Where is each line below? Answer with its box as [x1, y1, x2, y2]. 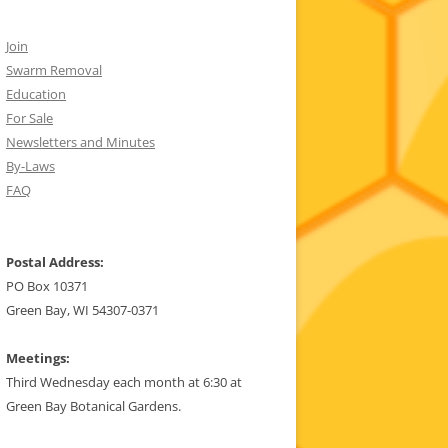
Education [6, 85, 66, 104]
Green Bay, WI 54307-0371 [6, 301, 159, 320]
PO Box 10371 [6, 277, 88, 296]
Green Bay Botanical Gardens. [6, 397, 181, 416]
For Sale [6, 109, 53, 128]
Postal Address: [6, 253, 104, 272]
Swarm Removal [6, 61, 102, 80]
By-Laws [6, 157, 55, 176]
